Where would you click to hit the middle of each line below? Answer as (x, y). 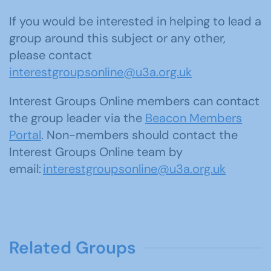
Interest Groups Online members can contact (134, 101)
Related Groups (73, 248)
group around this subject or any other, (117, 38)
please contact (51, 55)
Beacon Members (194, 118)
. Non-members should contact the (139, 135)
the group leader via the (77, 118)
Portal (25, 135)
